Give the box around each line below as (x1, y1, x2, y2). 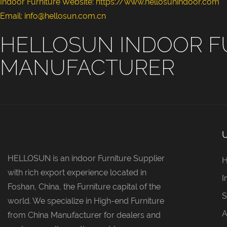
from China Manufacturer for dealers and (8, 210, 161, 220)
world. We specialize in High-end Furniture (8, 196, 164, 206)
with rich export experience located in (8, 167, 146, 177)
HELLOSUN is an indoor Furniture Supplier (8, 153, 165, 163)
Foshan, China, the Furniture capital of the (8, 181, 161, 192)
